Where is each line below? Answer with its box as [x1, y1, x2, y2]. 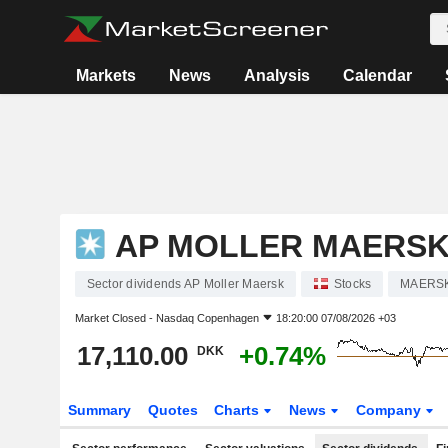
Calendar [342, 67, 412, 84]
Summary [67, 402, 131, 418]
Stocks [333, 277, 372, 291]
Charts [214, 402, 264, 418]
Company [356, 402, 426, 418]
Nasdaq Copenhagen [155, 312, 259, 324]
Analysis [243, 67, 310, 84]
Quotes [147, 402, 198, 418]
